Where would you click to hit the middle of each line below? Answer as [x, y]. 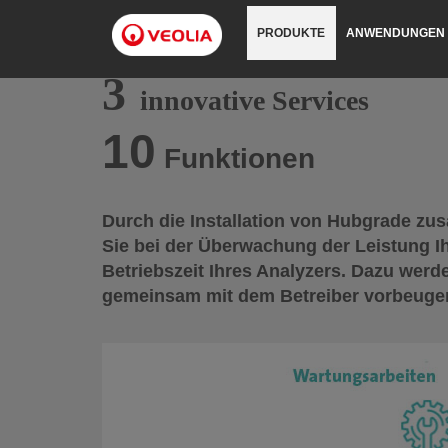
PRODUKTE [291, 33]
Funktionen [243, 158]
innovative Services [254, 100]
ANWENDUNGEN [395, 33]
